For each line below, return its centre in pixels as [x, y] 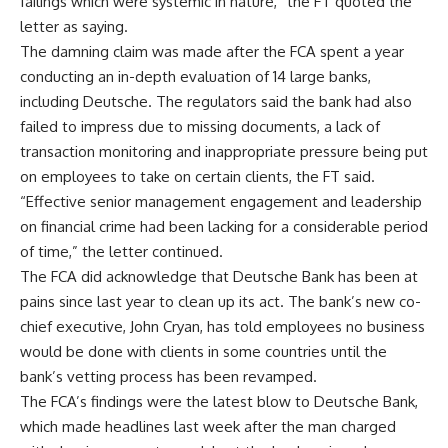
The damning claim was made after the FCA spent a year [212, 51]
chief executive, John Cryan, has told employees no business [222, 326]
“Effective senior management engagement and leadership [221, 201]
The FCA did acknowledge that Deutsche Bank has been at [219, 276]
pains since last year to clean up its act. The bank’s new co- [220, 301]
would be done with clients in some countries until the [203, 351]
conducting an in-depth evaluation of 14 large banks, [195, 76]
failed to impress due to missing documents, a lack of [200, 126]
